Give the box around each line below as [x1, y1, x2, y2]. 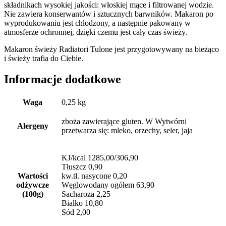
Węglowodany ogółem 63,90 [62, 181, 154, 190]
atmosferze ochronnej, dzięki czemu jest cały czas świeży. [4, 27, 187, 36]
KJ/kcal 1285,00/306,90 [62, 153, 138, 162]
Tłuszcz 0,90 [62, 162, 102, 172]
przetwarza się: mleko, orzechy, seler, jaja [62, 126, 193, 135]
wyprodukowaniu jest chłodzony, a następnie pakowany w [4, 18, 191, 27]
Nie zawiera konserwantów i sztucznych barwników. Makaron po [4, 9, 213, 18]
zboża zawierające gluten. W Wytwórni [62, 117, 187, 126]
